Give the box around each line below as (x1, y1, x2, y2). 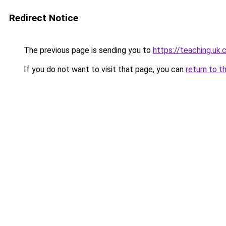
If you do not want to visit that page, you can (22, 65, 186, 74)
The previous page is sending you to (22, 45, 153, 55)
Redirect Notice (9, 12, 78, 24)
